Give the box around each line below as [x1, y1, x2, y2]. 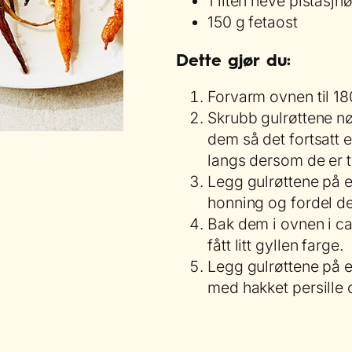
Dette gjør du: [176, 49, 291, 71]
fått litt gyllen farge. [207, 235, 344, 255]
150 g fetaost [207, 13, 298, 32]
